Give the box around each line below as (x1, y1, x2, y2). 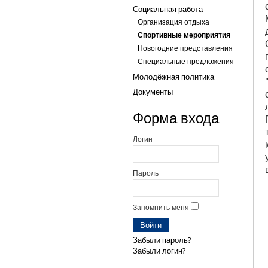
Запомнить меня (133, 203, 189, 212)
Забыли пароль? (133, 236, 191, 245)
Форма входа (133, 110, 219, 127)
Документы (133, 87, 173, 96)
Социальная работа (133, 5, 203, 14)
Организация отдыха (138, 18, 209, 26)
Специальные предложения (138, 57, 234, 66)
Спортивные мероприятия (138, 31, 230, 39)
